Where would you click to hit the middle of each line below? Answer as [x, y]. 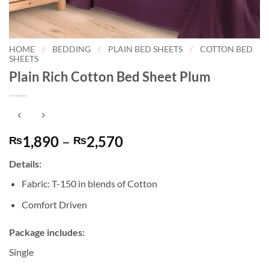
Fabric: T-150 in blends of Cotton [89, 184]
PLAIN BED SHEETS [146, 49]
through [149, 184]
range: [143, 156]
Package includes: [48, 232]
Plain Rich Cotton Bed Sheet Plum [110, 76]
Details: [25, 164]
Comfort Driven [54, 205]
